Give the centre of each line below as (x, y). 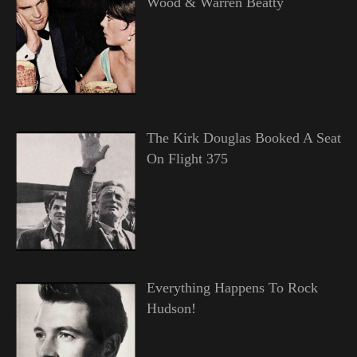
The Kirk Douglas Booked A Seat (243, 137)
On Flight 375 (187, 158)
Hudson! (171, 309)
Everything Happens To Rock (232, 288)
